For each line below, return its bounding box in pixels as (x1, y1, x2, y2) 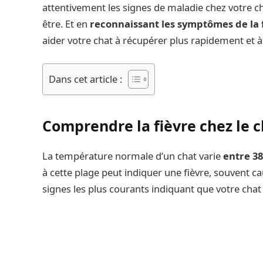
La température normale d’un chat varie (42, 149, 221, 163)
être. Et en (42, 16, 87, 31)
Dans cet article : (49, 72, 122, 86)
